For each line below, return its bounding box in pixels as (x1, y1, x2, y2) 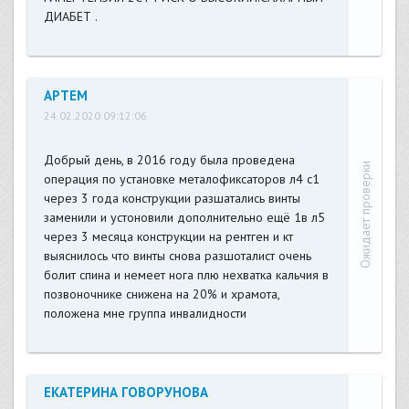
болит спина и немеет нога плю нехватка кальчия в (43, 267, 329, 284)
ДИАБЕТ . (43, 8, 98, 26)
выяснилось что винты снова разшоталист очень (43, 247, 311, 265)
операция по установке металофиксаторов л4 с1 (43, 171, 320, 188)
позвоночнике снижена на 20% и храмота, (43, 286, 279, 303)
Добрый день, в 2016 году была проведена (43, 152, 295, 169)
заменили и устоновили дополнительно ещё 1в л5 (43, 209, 325, 226)
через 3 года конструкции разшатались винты (43, 190, 300, 207)
